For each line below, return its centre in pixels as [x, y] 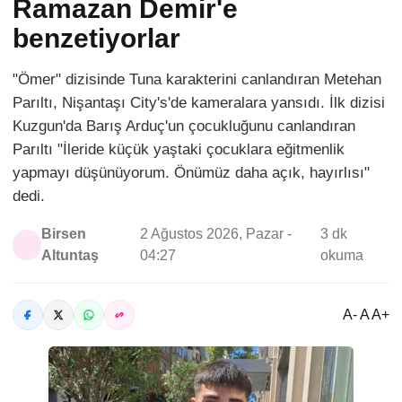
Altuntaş [70, 255]
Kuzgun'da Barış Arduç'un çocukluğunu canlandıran [184, 126]
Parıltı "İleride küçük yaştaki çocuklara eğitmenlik [179, 149]
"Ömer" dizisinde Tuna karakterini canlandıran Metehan [197, 79]
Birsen [64, 234]
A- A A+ [366, 315]
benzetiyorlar [96, 38]
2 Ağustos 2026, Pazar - [216, 234]
